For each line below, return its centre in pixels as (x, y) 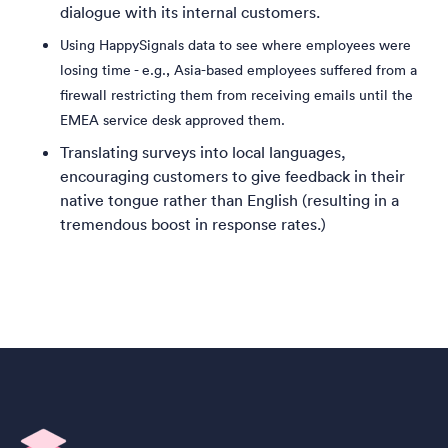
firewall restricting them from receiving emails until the (236, 95)
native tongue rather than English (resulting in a (229, 200)
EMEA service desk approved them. (172, 120)
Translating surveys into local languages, (203, 152)
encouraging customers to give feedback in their (232, 176)
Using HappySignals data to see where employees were (235, 45)
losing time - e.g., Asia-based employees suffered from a (238, 70)
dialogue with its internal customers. (190, 12)
